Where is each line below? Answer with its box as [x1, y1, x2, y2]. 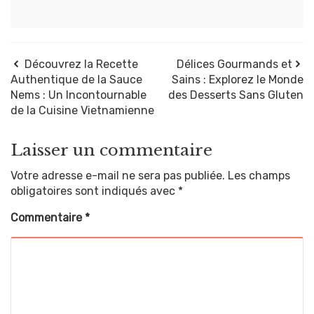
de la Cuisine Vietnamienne [11, 103, 154, 117]
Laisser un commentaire [11, 139, 212, 160]
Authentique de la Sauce [11, 72, 142, 86]
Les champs [228, 168, 290, 182]
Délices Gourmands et [177, 57, 292, 71]
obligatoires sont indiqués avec [11, 184, 178, 198]
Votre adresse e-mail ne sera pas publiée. [11, 168, 225, 182]
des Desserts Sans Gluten [168, 88, 303, 102]
